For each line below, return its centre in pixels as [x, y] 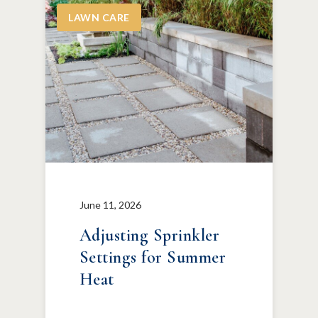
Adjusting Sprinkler [150, 235]
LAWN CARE [99, 17]
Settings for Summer [153, 257]
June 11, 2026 [110, 205]
